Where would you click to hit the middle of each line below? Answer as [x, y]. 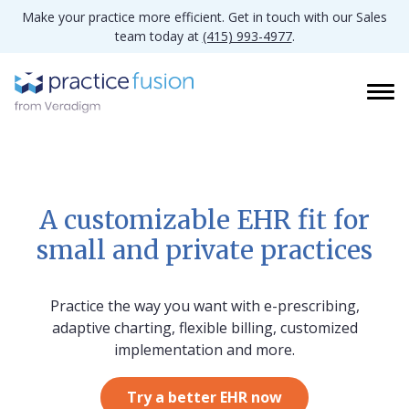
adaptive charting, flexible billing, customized [204, 328]
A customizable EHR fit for [204, 220]
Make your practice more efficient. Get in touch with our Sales [204, 17]
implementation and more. [204, 350]
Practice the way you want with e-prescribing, [204, 306]
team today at [158, 36]
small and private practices [204, 251]
